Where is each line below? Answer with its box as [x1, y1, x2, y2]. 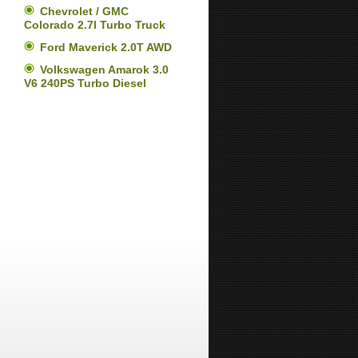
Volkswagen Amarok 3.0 [40, 63, 169, 76]
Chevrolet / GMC [40, 5, 129, 18]
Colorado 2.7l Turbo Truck [24, 18, 165, 31]
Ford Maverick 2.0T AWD [40, 41, 172, 54]
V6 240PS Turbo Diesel [24, 77, 146, 89]
